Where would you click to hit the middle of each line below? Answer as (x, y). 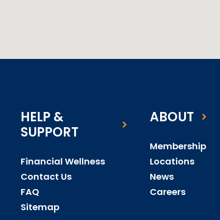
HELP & (42, 117)
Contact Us (46, 176)
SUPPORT (50, 132)
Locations (172, 161)
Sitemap (40, 207)
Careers (167, 192)
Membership (178, 146)
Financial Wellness (63, 161)
